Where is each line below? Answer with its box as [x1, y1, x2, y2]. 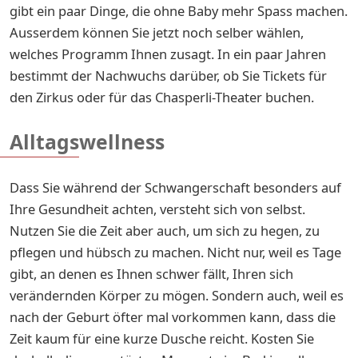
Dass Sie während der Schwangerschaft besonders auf [10, 177, 341, 197]
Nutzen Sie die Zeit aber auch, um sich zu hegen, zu [10, 221, 320, 240]
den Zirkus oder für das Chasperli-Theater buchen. [10, 87, 317, 106]
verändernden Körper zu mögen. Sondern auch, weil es [10, 285, 344, 304]
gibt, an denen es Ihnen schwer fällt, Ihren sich [10, 264, 293, 283]
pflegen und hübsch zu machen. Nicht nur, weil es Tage [10, 242, 341, 261]
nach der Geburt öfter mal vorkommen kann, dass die [10, 307, 336, 326]
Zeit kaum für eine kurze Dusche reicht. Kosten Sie [10, 328, 314, 348]
